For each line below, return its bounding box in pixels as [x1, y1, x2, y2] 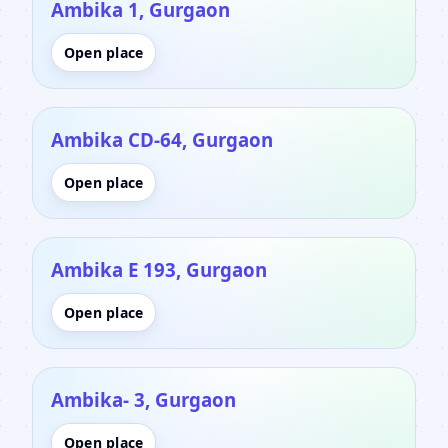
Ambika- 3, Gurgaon [51, 386, 236, 412]
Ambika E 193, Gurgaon [51, 256, 267, 282]
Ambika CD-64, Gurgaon [51, 126, 273, 152]
